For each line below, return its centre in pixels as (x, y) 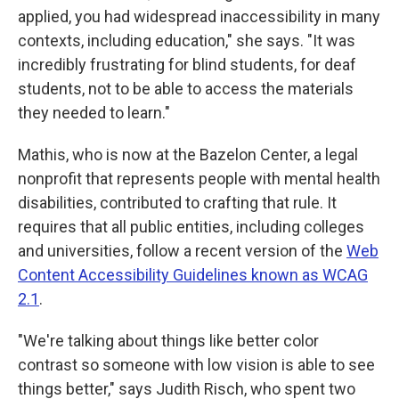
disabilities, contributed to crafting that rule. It (177, 202)
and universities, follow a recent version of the (182, 250)
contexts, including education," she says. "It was (187, 40)
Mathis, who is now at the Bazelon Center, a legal (188, 154)
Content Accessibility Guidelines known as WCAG (193, 274)
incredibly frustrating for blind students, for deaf (187, 64)
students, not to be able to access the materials (186, 88)
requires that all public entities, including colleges (191, 226)
